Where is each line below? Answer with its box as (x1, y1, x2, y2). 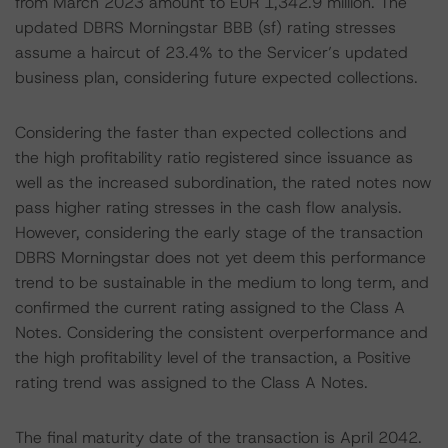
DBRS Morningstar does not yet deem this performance (15, 247, 426, 268)
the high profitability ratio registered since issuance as (15, 147, 413, 168)
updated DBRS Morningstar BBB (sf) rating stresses (15, 17, 396, 38)
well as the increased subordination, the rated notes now (15, 172, 432, 193)
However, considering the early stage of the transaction (15, 222, 423, 243)
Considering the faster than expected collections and (15, 122, 407, 143)
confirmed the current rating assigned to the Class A (15, 297, 405, 318)
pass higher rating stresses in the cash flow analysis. (15, 197, 402, 218)
